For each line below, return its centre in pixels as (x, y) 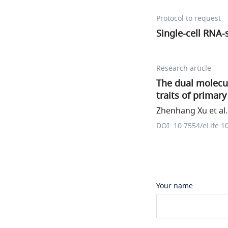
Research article (184, 68)
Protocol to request (189, 19)
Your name (175, 186)
